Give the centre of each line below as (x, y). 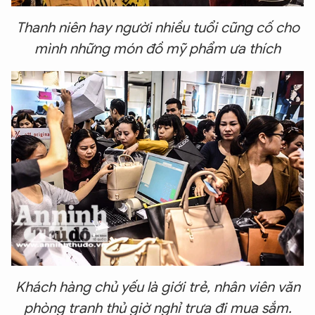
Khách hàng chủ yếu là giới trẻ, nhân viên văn (157, 287)
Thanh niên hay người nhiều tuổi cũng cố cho (157, 27)
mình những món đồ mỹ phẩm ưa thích (157, 49)
